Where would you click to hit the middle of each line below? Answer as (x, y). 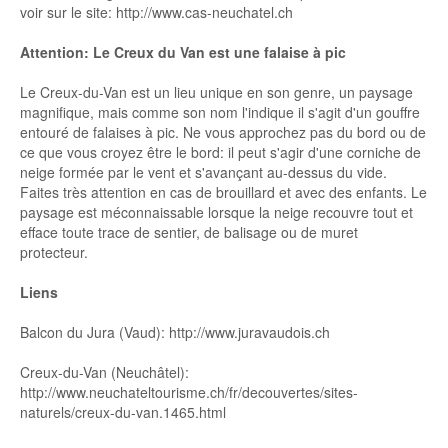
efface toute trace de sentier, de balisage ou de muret (189, 232)
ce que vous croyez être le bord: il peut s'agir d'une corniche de (220, 152)
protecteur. (54, 252)
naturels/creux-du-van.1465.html (123, 412)
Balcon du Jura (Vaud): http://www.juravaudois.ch (175, 332)
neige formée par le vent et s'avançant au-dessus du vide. (203, 172)
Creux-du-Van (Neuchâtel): (104, 372)
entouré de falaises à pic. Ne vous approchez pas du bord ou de (223, 132)
